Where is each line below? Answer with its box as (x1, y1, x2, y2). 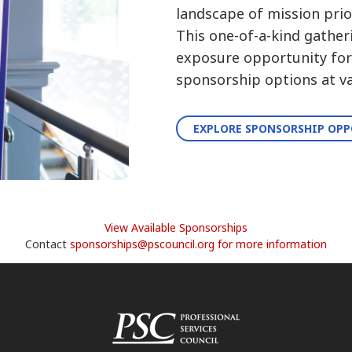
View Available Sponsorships (104, 220, 247, 236)
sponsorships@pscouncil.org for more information (70, 236, 327, 252)
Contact (25, 236, 70, 252)
